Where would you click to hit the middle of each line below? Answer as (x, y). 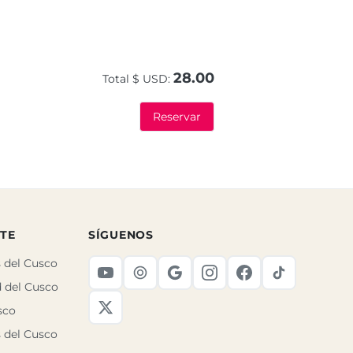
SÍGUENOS (121, 234)
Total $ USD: (136, 78)
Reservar (177, 116)
